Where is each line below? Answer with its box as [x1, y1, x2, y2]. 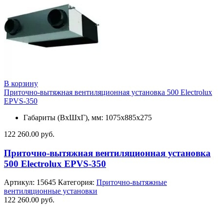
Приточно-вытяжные [96, 178, 167, 187]
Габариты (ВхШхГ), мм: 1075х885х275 [23, 113, 152, 122]
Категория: [58, 178, 96, 187]
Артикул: [4, 178, 36, 187]
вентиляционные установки [4, 187, 97, 196]
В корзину [4, 79, 38, 88]
